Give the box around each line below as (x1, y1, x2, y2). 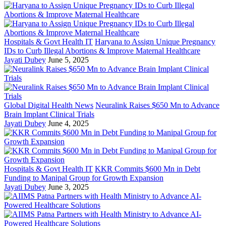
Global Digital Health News (4, 101, 93, 110)
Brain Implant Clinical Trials (4, 110, 94, 119)
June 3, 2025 (48, 183, 89, 192)
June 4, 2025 (48, 119, 89, 128)
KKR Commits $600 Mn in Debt (95, 164, 200, 174)
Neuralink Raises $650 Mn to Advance (95, 101, 219, 110)
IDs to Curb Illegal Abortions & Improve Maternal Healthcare (4, 46, 200, 55)
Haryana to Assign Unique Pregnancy (95, 37, 215, 46)
